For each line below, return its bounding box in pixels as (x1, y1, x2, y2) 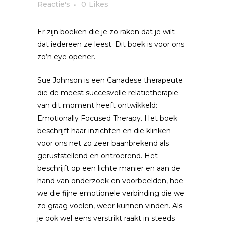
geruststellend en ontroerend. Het (37, 151, 158, 160)
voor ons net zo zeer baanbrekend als (37, 139, 169, 148)
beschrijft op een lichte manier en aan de (37, 164, 180, 173)
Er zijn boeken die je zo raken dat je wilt (37, 27, 175, 36)
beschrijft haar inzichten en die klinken (37, 126, 171, 135)
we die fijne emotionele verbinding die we (37, 189, 184, 198)
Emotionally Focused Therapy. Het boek (37, 114, 177, 123)
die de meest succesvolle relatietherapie (37, 88, 178, 97)
